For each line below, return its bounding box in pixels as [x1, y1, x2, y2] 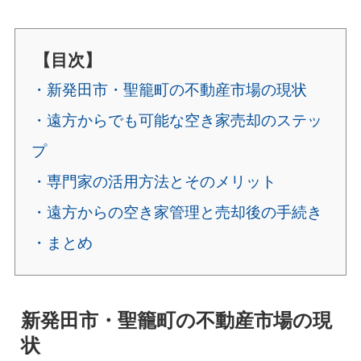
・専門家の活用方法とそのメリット [31, 172, 276, 190]
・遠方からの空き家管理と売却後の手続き [31, 203, 322, 221]
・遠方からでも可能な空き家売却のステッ [31, 111, 322, 129]
